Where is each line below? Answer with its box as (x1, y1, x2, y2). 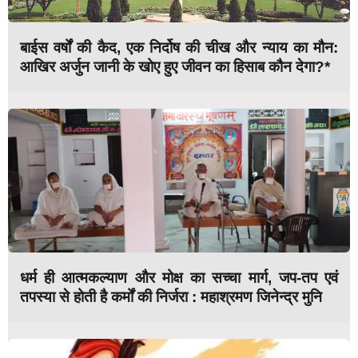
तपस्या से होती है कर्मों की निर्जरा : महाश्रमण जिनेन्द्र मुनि (20, 288, 322, 305)
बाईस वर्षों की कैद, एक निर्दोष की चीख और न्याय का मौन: (20, 38, 338, 56)
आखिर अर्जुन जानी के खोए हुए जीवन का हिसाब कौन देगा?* (20, 58, 330, 75)
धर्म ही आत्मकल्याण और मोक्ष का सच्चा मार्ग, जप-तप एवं (20, 268, 338, 286)
